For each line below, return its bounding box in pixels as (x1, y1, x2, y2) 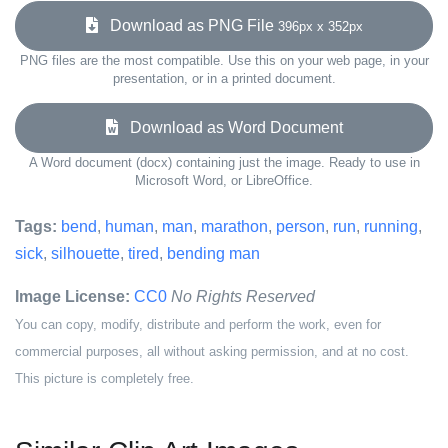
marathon (201, 218, 268, 235)
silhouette (51, 245, 120, 262)
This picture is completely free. (15, 371, 194, 386)
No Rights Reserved (171, 288, 315, 305)
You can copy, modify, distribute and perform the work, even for (15, 317, 381, 332)
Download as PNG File (97, 17, 278, 34)
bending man (167, 245, 260, 262)
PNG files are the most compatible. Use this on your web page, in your (19, 53, 429, 68)
